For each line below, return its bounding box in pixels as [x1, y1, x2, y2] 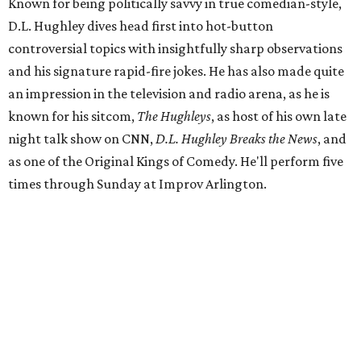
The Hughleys [137, 108, 211, 125]
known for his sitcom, [8, 108, 137, 125]
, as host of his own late [211, 108, 346, 125]
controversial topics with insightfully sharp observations [8, 40, 342, 57]
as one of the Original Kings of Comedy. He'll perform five [8, 153, 343, 170]
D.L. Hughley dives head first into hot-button [8, 18, 273, 35]
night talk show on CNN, [8, 131, 156, 147]
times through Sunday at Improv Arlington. [8, 176, 267, 193]
